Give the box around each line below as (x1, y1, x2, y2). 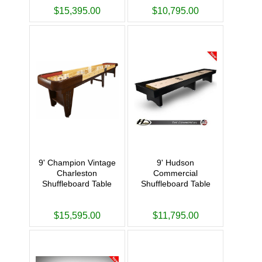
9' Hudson (157, 158, 195, 168)
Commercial (153, 168, 198, 178)
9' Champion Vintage (38, 158, 116, 168)
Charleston (57, 168, 98, 178)
